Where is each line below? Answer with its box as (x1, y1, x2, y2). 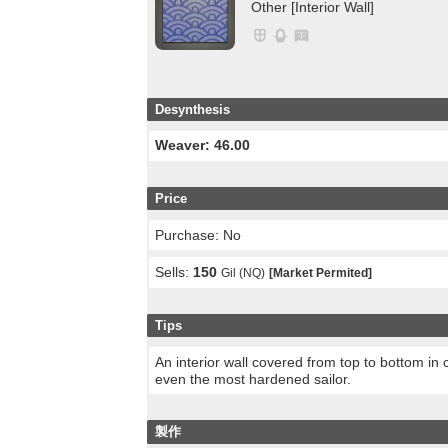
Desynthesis (155, 101, 230, 117)
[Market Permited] (269, 266, 373, 279)
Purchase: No (155, 226, 242, 243)
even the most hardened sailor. (155, 370, 352, 387)
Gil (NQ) (221, 266, 266, 279)
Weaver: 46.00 (155, 137, 251, 154)
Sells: (155, 263, 194, 280)
